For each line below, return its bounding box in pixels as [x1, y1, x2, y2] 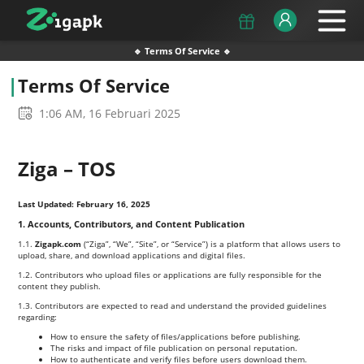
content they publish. [18, 279, 102, 292]
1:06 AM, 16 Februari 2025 [39, 105, 181, 121]
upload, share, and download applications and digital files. [18, 249, 246, 261]
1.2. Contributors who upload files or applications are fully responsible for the [18, 268, 323, 280]
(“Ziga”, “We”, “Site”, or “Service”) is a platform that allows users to [81, 237, 341, 249]
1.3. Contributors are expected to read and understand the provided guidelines [18, 299, 327, 311]
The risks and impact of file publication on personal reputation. [50, 341, 298, 353]
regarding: [18, 310, 58, 323]
